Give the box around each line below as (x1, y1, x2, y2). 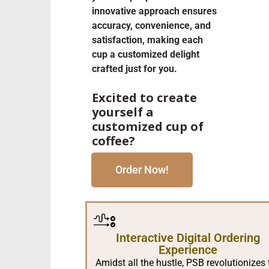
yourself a (92, 104, 154, 121)
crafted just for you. (92, 63, 177, 75)
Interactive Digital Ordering (116, 231, 260, 246)
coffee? (92, 133, 141, 150)
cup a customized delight (92, 49, 199, 61)
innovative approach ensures (92, 5, 217, 17)
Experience (159, 243, 217, 258)
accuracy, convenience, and (92, 20, 211, 32)
